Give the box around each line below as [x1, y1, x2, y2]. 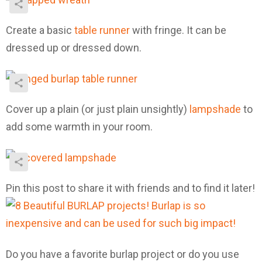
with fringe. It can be [130, 24, 226, 37]
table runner [74, 24, 130, 37]
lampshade [189, 103, 241, 116]
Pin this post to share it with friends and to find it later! [6, 182, 255, 195]
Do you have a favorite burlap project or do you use [6, 247, 239, 260]
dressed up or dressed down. [6, 42, 142, 54]
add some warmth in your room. [6, 120, 153, 133]
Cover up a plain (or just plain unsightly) [6, 103, 189, 116]
